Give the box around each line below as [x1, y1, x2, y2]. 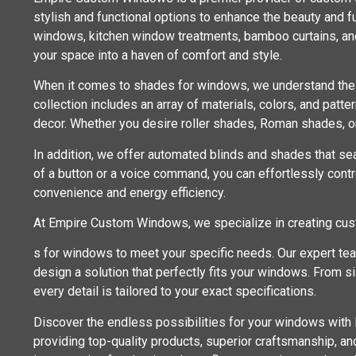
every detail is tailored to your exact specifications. [33, 284, 316, 300]
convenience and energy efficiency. [33, 184, 226, 200]
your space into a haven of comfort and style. [33, 47, 282, 63]
